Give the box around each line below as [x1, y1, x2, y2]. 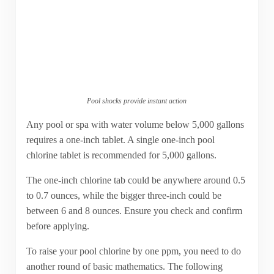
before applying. [26, 220, 89, 231]
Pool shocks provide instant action [87, 96, 187, 105]
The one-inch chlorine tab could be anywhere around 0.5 [26, 174, 245, 185]
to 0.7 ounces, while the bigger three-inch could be [26, 190, 221, 201]
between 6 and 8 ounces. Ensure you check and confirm [26, 205, 242, 216]
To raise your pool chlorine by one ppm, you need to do [26, 245, 241, 256]
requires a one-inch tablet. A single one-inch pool [26, 134, 215, 145]
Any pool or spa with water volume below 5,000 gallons [26, 119, 244, 130]
